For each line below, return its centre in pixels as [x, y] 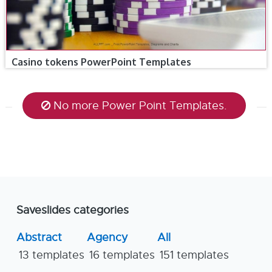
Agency [107, 237]
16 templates [122, 255]
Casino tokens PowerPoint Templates [101, 62]
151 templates [194, 255]
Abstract [39, 237]
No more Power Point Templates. [141, 105]
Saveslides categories [73, 210]
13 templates [52, 255]
